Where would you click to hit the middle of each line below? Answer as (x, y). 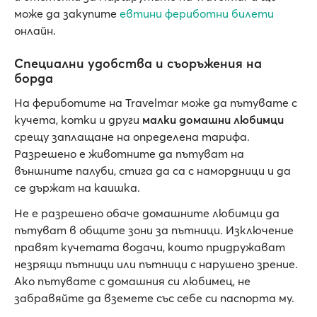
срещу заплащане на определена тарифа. (132, 137)
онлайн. (35, 30)
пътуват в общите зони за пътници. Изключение (154, 230)
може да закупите (67, 13)
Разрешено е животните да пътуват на (129, 154)
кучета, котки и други (78, 120)
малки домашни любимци (213, 120)
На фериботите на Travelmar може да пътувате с (156, 103)
